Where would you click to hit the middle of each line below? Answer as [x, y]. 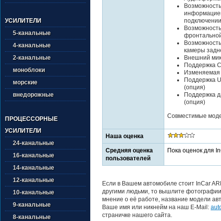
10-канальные [34, 192]
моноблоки [29, 70]
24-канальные [34, 143]
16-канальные [34, 155]
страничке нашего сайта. [137, 215]
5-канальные [32, 33]
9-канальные [32, 205]
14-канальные [34, 168]
